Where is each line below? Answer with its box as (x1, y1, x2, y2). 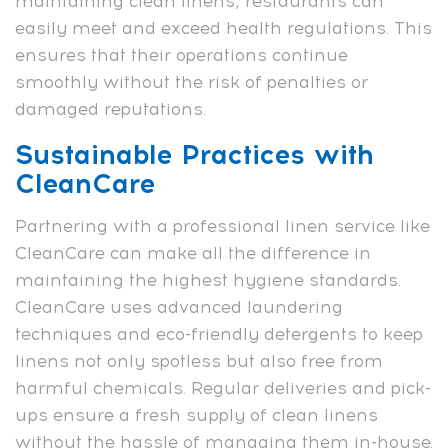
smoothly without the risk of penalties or (15, 71, 368, 92)
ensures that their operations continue (15, 44, 348, 65)
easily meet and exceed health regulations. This (15, 17, 432, 38)
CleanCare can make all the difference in (15, 242, 371, 263)
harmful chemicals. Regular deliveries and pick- (15, 377, 431, 398)
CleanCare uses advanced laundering (15, 296, 343, 317)
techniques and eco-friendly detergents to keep (15, 323, 423, 344)
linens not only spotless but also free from (15, 350, 383, 371)
